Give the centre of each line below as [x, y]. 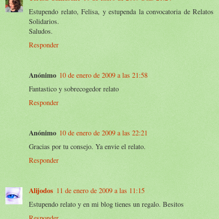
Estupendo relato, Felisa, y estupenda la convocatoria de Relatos [121, 11]
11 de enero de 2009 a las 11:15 [100, 190]
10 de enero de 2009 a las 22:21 [103, 132]
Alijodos [41, 190]
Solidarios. [44, 21]
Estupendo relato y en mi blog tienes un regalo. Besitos [106, 204]
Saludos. [41, 31]
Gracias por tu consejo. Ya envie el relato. [87, 146]
